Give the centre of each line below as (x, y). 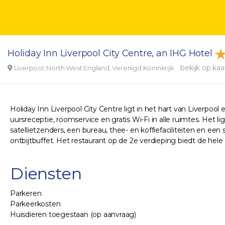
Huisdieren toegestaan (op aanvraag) (73, 214)
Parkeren (26, 193)
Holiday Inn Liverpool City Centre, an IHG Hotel (111, 53)
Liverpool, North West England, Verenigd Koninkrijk (94, 68)
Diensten (46, 174)
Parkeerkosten (35, 204)
